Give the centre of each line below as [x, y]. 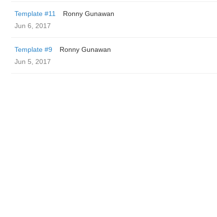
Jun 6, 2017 [33, 26]
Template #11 [35, 14]
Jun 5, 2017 [33, 62]
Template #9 [33, 49]
